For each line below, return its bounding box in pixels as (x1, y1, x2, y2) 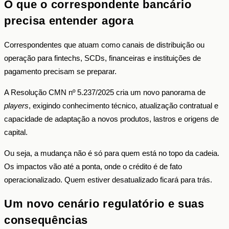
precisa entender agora (4, 14, 134, 27)
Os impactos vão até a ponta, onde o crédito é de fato (4, 162, 182, 171)
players (4, 101, 29, 110)
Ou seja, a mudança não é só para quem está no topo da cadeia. (4, 148, 219, 157)
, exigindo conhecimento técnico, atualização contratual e (29, 101, 218, 110)
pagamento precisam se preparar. (4, 66, 117, 76)
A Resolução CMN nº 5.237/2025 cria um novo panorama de (4, 87, 205, 97)
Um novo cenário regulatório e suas (4, 197, 204, 211)
